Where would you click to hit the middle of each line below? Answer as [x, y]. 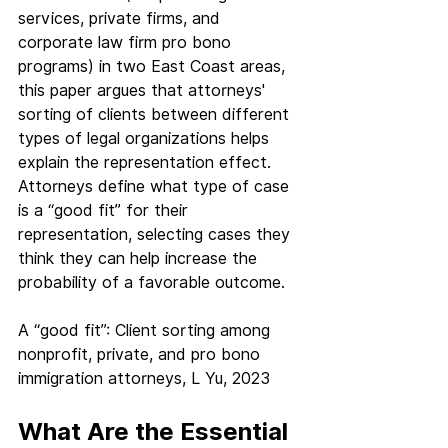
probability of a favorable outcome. [151, 283]
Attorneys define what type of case [156, 187]
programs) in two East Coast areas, [154, 67]
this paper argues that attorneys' [144, 91]
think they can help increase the [140, 259]
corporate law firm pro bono [127, 43]
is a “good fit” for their [105, 211]
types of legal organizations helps [146, 139]
